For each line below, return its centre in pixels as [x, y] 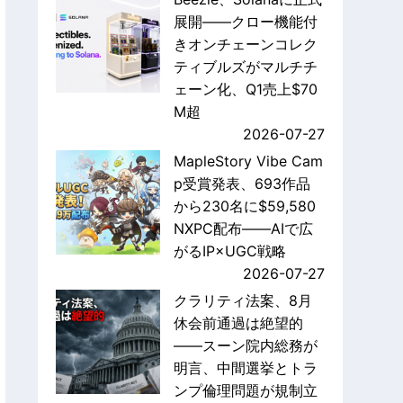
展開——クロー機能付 [245, 22]
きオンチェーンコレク [245, 45]
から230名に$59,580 [244, 206]
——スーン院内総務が [245, 346]
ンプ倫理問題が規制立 [245, 391]
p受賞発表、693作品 [242, 184]
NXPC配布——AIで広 [243, 229]
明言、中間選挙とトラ [245, 368]
